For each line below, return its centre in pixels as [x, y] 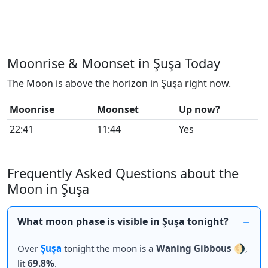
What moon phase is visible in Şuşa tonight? [123, 222]
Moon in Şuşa [48, 189]
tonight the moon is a [109, 249]
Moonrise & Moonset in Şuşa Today [114, 63]
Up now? [200, 110]
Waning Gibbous [194, 249]
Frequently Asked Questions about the [123, 173]
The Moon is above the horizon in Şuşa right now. [119, 83]
